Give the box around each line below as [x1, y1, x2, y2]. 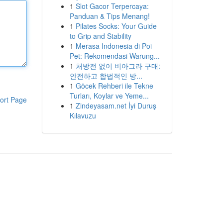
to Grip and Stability [69, 31, 131, 41]
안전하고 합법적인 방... [69, 71, 142, 81]
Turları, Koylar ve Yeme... [69, 91, 149, 101]
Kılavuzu [69, 111, 96, 120]
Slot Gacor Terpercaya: [75, 1, 149, 11]
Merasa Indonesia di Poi [75, 41, 152, 51]
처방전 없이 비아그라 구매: [75, 61, 160, 71]
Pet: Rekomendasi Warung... [69, 51, 160, 61]
